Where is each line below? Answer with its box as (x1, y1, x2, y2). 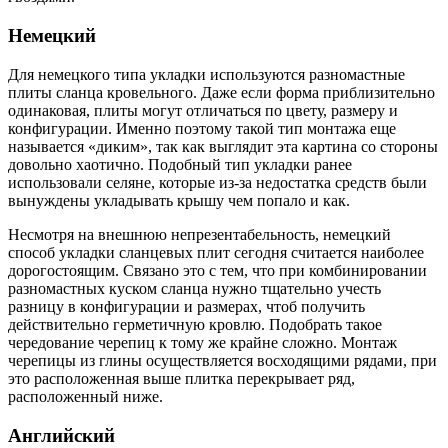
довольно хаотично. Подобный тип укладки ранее (8, 155, 352, 173)
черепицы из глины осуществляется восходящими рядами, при (8, 351, 437, 369)
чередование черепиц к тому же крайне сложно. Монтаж (8, 333, 397, 351)
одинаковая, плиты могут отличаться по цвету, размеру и (8, 101, 398, 119)
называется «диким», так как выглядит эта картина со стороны (8, 137, 438, 155)
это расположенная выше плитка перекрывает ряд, (8, 369, 355, 387)
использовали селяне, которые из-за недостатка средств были (8, 173, 427, 191)
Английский (8, 424, 115, 446)
